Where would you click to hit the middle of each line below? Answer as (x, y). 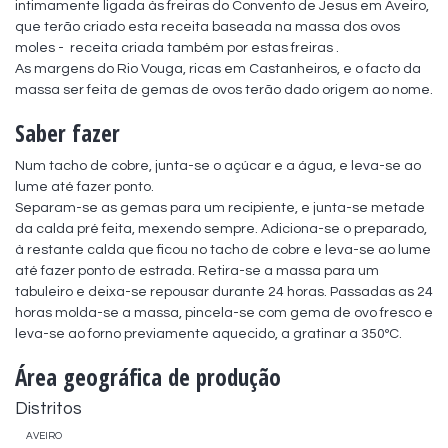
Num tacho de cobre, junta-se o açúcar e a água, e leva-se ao (218, 165)
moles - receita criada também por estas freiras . (177, 47)
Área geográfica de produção (148, 376)
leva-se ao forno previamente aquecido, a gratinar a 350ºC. (208, 333)
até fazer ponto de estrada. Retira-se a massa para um (197, 270)
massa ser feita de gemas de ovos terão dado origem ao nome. (224, 89)
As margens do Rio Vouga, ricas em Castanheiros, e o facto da (218, 68)
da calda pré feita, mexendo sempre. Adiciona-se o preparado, (221, 228)
